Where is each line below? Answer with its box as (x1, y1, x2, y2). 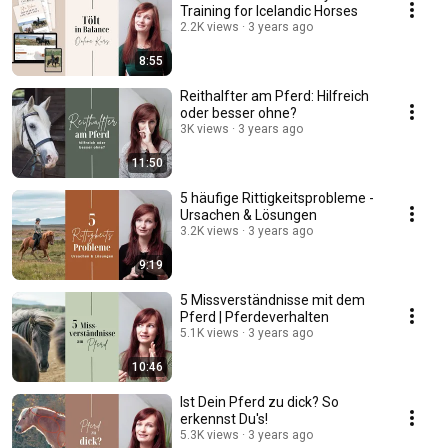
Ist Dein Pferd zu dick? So (180, 394, 339, 411)
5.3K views (180, 428, 239, 443)
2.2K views (180, 20, 239, 35)
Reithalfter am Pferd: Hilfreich (180, 88, 369, 105)
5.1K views (180, 326, 239, 341)
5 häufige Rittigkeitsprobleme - (180, 190, 374, 207)
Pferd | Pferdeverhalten (180, 309, 329, 326)
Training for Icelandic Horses (180, 3, 358, 20)
